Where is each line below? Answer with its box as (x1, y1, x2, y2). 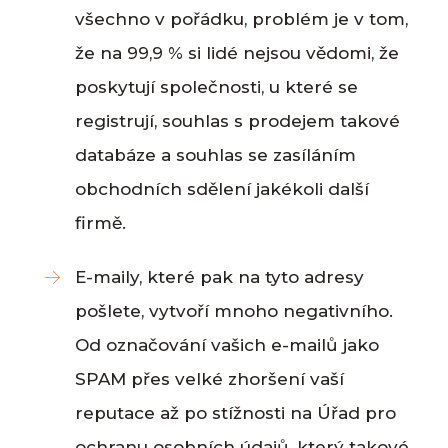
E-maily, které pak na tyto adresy (75, 267, 364, 288)
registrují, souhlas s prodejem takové (75, 111, 400, 132)
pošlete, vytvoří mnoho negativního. (75, 301, 393, 322)
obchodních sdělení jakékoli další (75, 179, 369, 200)
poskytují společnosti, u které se (75, 77, 358, 98)
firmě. (75, 213, 126, 234)
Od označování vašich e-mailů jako (75, 335, 379, 356)
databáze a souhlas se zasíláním (75, 145, 356, 166)
